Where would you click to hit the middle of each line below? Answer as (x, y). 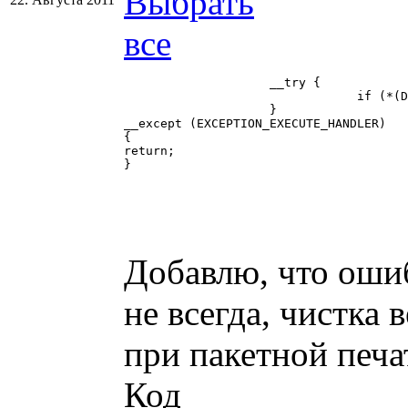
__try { (182, 82)
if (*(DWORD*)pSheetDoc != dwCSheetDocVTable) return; (240, 96)
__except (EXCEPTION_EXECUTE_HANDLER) (255, 123)
